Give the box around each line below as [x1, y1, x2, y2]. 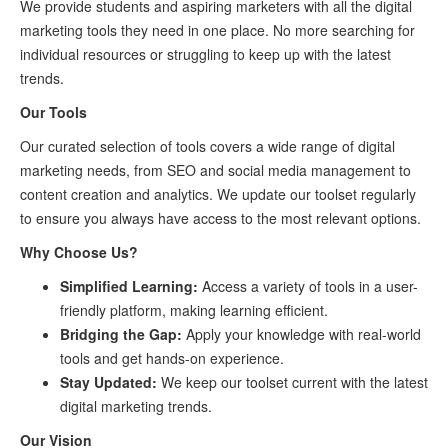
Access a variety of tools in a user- [198, 276, 418, 296]
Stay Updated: [60, 372, 157, 392]
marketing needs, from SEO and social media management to [20, 160, 411, 180]
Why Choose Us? [20, 242, 138, 262]
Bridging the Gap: [60, 324, 182, 344]
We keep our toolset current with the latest [157, 372, 428, 392]
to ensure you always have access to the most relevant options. [20, 208, 421, 228]
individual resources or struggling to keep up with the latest [20, 44, 391, 64]
